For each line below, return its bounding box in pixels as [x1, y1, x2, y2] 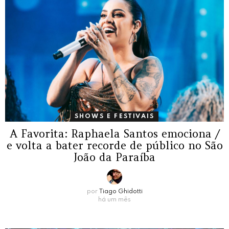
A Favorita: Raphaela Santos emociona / [9, 126, 220, 141]
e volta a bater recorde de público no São [6, 138, 223, 152]
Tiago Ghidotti [99, 188, 143, 195]
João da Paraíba [74, 150, 155, 164]
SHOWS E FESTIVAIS [74, 113, 155, 120]
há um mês [98, 196, 131, 203]
